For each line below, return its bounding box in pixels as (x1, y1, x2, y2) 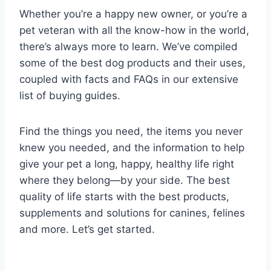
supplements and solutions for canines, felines (19, 207, 245, 220)
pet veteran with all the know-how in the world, (19, 24, 249, 37)
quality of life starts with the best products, (19, 191, 229, 203)
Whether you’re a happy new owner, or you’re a (19, 8, 247, 21)
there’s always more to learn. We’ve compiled (19, 41, 238, 53)
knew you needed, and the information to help (19, 142, 244, 154)
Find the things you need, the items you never (19, 125, 243, 138)
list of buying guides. (19, 90, 120, 102)
